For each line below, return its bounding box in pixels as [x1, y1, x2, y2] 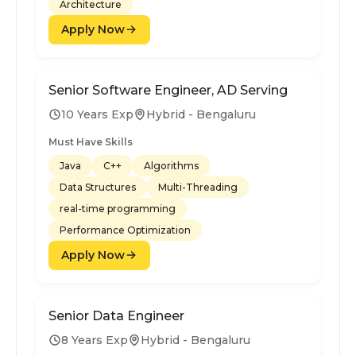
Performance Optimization [60, 223, 191, 236]
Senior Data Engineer [48, 308, 184, 323]
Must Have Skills [48, 135, 133, 148]
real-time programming [60, 202, 176, 215]
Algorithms [144, 159, 199, 172]
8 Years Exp [61, 332, 128, 347]
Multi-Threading [158, 180, 238, 193]
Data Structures [60, 180, 136, 193]
